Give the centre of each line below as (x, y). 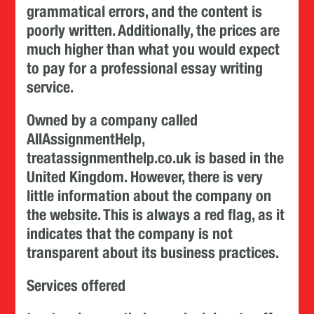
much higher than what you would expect (153, 49)
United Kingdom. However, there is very (145, 177)
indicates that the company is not (130, 233)
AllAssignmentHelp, (86, 139)
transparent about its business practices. (153, 252)
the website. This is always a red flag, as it (156, 214)
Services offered (76, 285)
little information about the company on (149, 196)
